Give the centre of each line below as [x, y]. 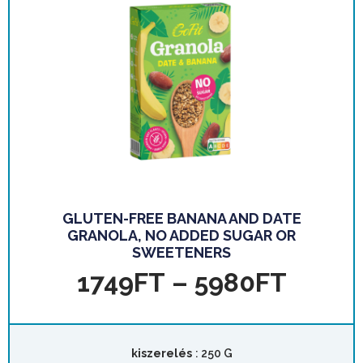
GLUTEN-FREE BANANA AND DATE [181, 218]
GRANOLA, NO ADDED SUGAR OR [181, 235]
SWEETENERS [181, 252]
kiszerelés [161, 353]
